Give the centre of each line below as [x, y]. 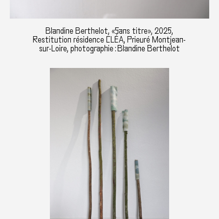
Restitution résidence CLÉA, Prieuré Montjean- [109, 40]
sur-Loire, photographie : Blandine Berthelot [109, 48]
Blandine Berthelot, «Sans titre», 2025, [109, 31]
